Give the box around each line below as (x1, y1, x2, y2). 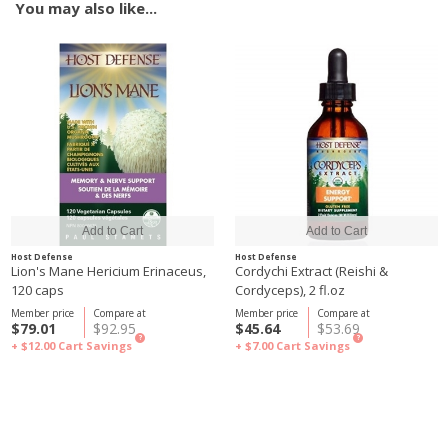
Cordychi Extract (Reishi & (235, 262, 388, 280)
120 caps (11, 281, 64, 299)
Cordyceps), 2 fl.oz (235, 281, 345, 299)
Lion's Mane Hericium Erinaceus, (11, 262, 206, 280)
